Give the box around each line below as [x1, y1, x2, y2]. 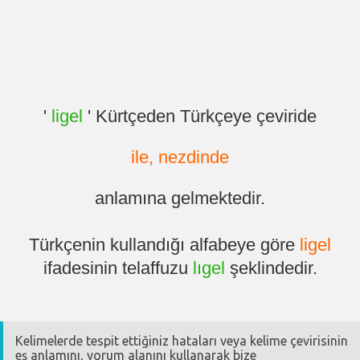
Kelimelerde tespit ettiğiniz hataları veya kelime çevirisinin [15, 333, 348, 349]
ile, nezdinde [131, 147, 229, 168]
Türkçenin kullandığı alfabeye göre [29, 235, 300, 256]
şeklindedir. [224, 258, 317, 279]
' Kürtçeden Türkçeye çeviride [83, 106, 317, 127]
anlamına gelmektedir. [95, 188, 265, 209]
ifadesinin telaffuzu [43, 258, 193, 279]
